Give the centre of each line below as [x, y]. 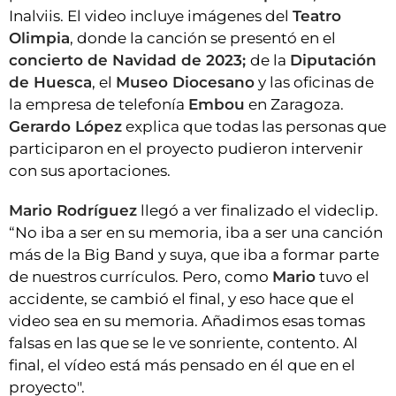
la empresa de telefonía [99, 105]
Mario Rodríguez [73, 211]
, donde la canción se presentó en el [203, 38]
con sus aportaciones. [90, 171]
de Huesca [50, 83]
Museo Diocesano [185, 83]
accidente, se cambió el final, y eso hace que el [182, 299]
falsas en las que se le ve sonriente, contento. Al [183, 343]
